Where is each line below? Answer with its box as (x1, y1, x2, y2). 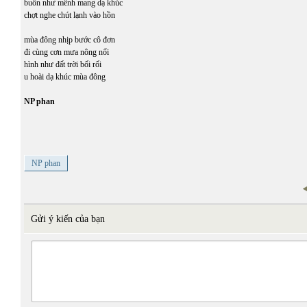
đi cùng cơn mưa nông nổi (24, 47, 109, 57)
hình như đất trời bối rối (24, 60, 101, 69)
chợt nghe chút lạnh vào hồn (24, 10, 115, 20)
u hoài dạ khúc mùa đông (24, 72, 106, 82)
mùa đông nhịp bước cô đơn (24, 35, 115, 45)
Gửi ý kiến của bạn (31, 214, 105, 224)
